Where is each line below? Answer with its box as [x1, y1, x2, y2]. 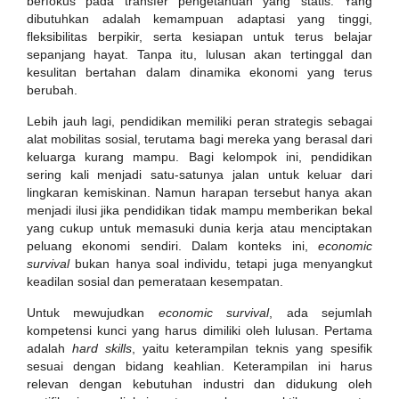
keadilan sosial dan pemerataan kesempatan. [27, 274, 283, 289]
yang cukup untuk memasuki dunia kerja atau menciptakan [27, 221, 372, 235]
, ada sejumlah [269, 305, 373, 320]
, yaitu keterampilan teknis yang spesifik [131, 341, 373, 355]
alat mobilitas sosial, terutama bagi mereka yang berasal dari [27, 132, 372, 146]
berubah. [27, 83, 77, 97]
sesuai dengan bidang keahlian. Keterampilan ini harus [27, 359, 372, 373]
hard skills [71, 341, 132, 355]
